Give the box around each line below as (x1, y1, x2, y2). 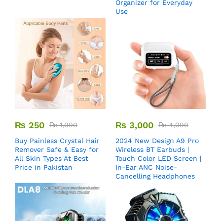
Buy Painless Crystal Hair (15, 137, 100, 145)
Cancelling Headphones (115, 172, 195, 180)
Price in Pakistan (15, 163, 73, 171)
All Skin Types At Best (15, 154, 88, 162)
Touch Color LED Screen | (115, 154, 201, 162)
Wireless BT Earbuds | (115, 146, 189, 153)
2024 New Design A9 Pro (115, 137, 199, 145)
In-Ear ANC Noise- (115, 163, 177, 171)
